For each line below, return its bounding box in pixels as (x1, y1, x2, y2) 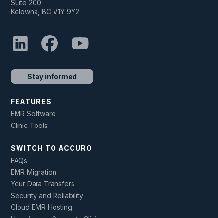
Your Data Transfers (11, 179, 75, 188)
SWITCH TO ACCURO (11, 144, 92, 152)
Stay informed (27, 72, 77, 81)
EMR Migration (11, 167, 57, 176)
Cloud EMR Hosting (11, 202, 73, 211)
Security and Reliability (11, 191, 84, 200)
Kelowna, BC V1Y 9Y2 (11, 7, 80, 16)
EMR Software (11, 109, 56, 118)
